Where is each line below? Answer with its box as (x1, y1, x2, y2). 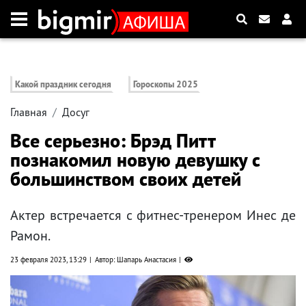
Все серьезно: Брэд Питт (10, 128, 215, 154)
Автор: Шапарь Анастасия (95, 255, 176, 265)
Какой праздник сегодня (15, 79, 111, 91)
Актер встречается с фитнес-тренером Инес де (10, 206, 296, 225)
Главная (10, 105, 47, 120)
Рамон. (10, 227, 51, 245)
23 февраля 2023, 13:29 (10, 255, 87, 265)
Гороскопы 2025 (133, 79, 199, 91)
